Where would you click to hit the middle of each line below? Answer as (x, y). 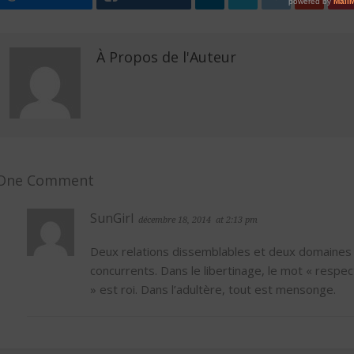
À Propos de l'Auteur (166, 56)
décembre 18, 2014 (175, 220)
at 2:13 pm (237, 220)
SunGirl (112, 218)
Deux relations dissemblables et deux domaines (221, 251)
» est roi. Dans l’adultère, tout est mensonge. (213, 289)
